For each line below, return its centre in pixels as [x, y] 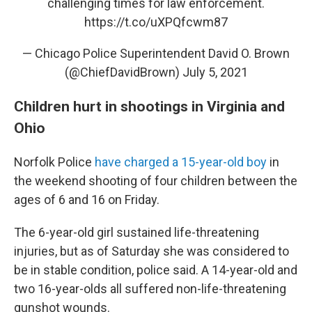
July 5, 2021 [215, 72]
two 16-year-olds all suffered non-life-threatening [150, 289]
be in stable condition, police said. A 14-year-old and [156, 270]
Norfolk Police [54, 162]
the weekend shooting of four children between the [156, 181]
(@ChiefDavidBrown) [123, 72]
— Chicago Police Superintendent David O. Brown [156, 53]
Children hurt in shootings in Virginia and [149, 106]
